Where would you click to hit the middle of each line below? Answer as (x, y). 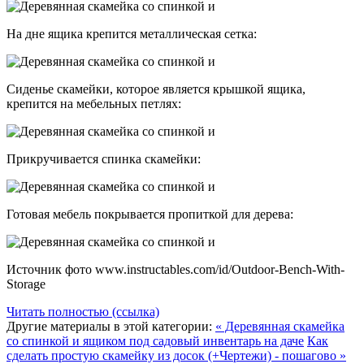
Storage (26, 284)
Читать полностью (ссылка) (83, 312)
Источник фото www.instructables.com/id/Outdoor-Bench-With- (175, 270)
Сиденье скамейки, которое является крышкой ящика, (156, 89)
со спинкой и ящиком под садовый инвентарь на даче (155, 341)
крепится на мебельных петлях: (94, 104)
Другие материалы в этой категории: (109, 327)
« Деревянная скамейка (280, 327)
